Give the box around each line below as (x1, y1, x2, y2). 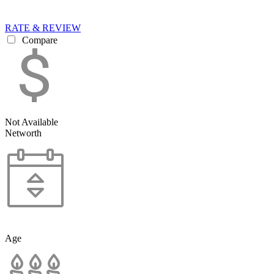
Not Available (5, 116, 58, 127)
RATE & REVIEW (5, 22, 81, 33)
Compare (20, 34, 57, 45)
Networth (5, 127, 42, 138)
